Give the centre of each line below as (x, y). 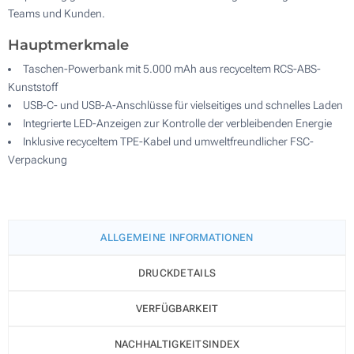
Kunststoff (33, 87)
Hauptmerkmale (68, 45)
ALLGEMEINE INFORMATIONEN (177, 237)
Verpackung (38, 159)
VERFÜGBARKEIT (177, 308)
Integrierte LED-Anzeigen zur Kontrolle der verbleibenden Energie (177, 123)
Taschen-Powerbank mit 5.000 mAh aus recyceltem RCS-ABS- (172, 68)
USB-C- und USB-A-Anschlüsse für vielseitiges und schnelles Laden (183, 105)
